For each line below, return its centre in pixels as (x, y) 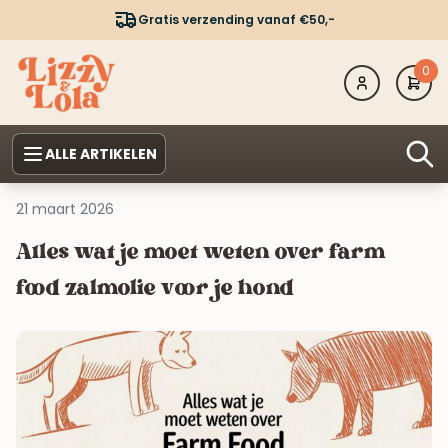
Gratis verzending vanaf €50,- (236, 19)
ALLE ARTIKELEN (101, 154)
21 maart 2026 (65, 209)
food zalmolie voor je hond (155, 289)
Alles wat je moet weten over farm (201, 253)
